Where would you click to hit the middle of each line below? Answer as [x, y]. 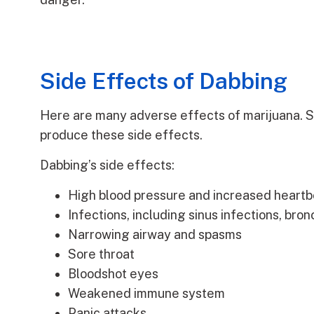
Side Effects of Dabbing [164, 81]
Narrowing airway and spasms [155, 235]
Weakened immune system [146, 294]
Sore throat [101, 254]
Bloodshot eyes [113, 274]
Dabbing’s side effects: [107, 165]
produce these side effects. [121, 135]
